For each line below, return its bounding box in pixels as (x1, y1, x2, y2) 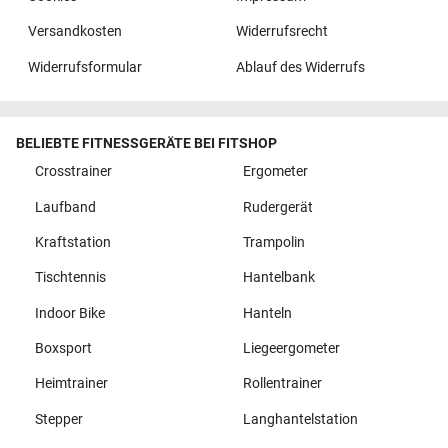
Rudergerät (242, 198, 313, 216)
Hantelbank (242, 269, 315, 287)
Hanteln (242, 304, 292, 322)
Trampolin (242, 233, 305, 251)
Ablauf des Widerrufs (235, 58, 365, 76)
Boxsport (34, 340, 92, 358)
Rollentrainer (242, 375, 322, 393)
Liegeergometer (242, 340, 340, 358)
